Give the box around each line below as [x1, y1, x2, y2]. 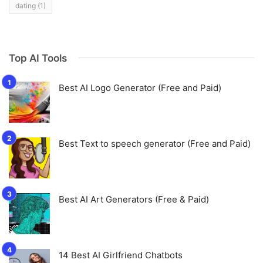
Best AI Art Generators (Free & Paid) [59, 193, 209, 205]
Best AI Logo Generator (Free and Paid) [59, 82, 221, 93]
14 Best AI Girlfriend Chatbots [59, 249, 183, 261]
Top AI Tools [9, 52, 67, 64]
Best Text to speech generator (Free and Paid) [59, 137, 251, 149]
